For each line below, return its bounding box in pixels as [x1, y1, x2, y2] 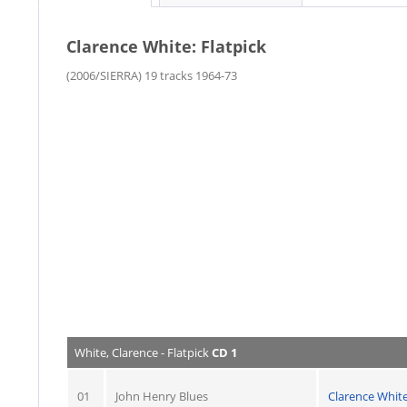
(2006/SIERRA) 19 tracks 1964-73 [66, 67, 237, 84]
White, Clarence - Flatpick [74, 344, 212, 361]
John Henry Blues [115, 388, 208, 404]
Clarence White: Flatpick [66, 35, 266, 57]
